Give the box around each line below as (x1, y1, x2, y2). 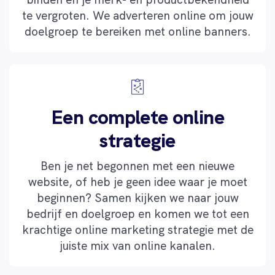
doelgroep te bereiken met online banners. (24, 24, 251, 40)
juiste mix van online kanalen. (60, 238, 215, 254)
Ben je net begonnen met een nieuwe (41, 158, 234, 174)
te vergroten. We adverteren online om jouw (21, 8, 254, 24)
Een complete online (51, 104, 224, 131)
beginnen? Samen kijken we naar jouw (36, 190, 239, 206)
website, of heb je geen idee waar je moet (28, 174, 247, 190)
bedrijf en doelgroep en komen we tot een (26, 206, 249, 222)
